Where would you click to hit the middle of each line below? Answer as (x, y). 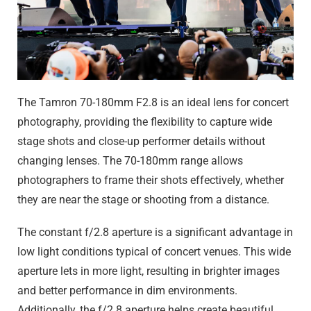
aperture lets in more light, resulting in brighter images (149, 271)
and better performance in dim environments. (127, 291)
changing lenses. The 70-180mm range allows (130, 161)
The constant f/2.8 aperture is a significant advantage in (155, 233)
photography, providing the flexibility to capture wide (145, 122)
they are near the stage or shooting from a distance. (143, 200)
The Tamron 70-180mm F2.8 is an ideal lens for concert (153, 103)
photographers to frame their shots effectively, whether (151, 180)
